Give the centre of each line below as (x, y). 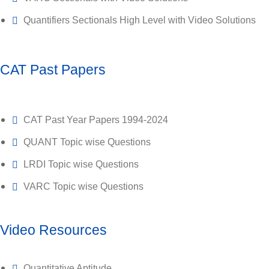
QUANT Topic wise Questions (87, 142)
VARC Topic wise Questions (83, 187)
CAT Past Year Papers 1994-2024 (96, 120)
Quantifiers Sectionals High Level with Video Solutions (140, 20)
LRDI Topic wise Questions (81, 165)
